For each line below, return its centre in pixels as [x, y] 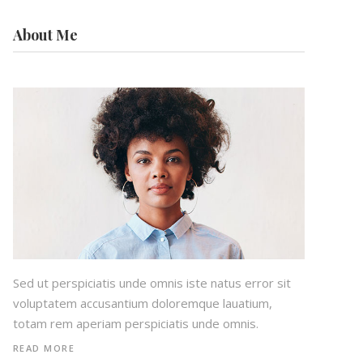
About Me [45, 35]
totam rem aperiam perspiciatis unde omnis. [135, 324]
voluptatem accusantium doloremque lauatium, [142, 303]
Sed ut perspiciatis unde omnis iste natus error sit [152, 283]
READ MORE [44, 348]
